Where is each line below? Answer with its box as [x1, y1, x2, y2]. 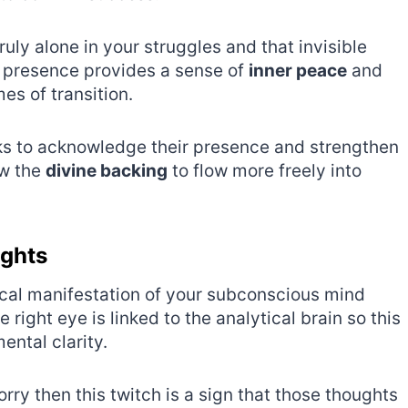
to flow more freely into [168, 159, 362, 181]
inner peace [249, 59, 347, 81]
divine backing [46, 159, 168, 181]
